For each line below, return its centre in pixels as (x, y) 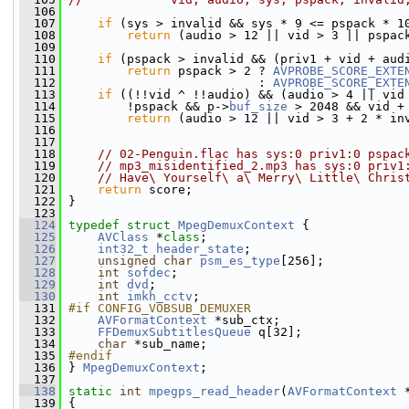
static (90, 391)
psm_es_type (240, 261)
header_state (200, 249)
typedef (94, 225)
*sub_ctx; (244, 320)
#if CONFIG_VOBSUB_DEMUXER (160, 308)
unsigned (127, 261)
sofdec (149, 273)
